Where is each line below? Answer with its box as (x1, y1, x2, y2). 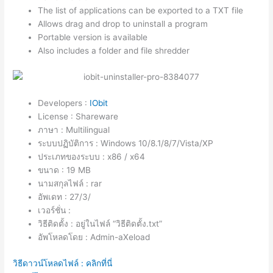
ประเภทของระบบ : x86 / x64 (38, 152, 146, 162)
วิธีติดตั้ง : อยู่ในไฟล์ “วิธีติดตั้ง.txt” (38, 219, 163, 229)
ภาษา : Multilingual (38, 125, 110, 135)
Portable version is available (38, 32, 148, 42)
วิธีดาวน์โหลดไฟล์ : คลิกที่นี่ (13, 258, 113, 268)
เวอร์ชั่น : (38, 205, 71, 216)
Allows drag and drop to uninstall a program (38, 18, 208, 29)
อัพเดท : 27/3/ (38, 192, 91, 202)
